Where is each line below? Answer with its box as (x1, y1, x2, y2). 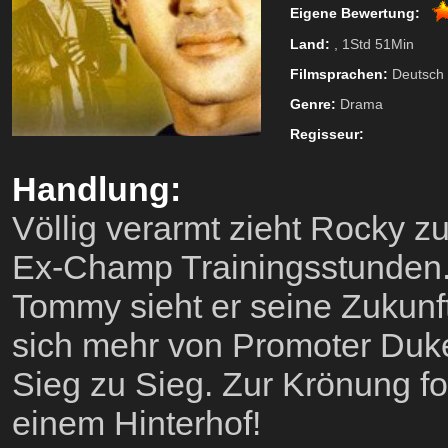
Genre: (290, 96, 336, 112)
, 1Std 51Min (330, 36, 414, 52)
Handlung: (12, 170, 181, 208)
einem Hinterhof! (12, 404, 261, 442)
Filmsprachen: (290, 66, 388, 82)
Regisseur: (290, 126, 364, 142)
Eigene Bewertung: (290, 4, 420, 21)
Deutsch (388, 66, 444, 82)
